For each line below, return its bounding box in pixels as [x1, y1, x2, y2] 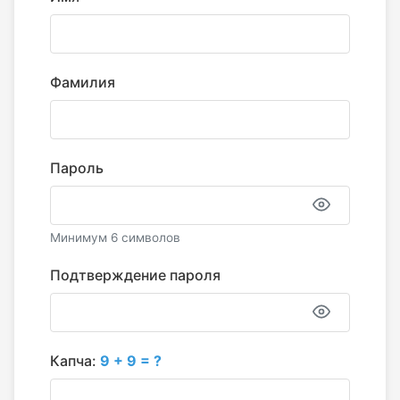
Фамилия [50, 73, 115, 91]
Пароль [50, 159, 104, 177]
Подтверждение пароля [50, 266, 221, 284]
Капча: [50, 352, 100, 370]
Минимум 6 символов [50, 230, 180, 245]
